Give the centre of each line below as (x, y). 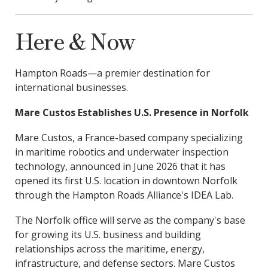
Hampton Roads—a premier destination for (112, 73)
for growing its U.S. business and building (108, 234)
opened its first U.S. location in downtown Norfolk (126, 181)
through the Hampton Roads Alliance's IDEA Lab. (124, 195)
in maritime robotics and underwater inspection (121, 152)
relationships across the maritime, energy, (109, 249)
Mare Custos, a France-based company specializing (129, 138)
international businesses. (71, 87)
